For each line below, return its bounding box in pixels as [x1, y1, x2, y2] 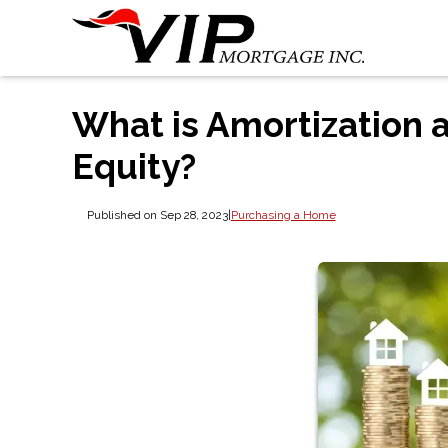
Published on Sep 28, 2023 [86, 207, 228, 222]
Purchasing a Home [230, 207, 336, 222]
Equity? [72, 146, 196, 187]
